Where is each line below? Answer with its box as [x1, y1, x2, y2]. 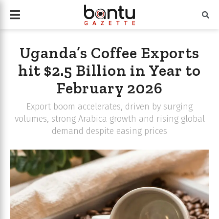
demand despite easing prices [52, 125, 167, 136]
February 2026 [56, 79, 163, 97]
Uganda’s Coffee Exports [20, 44, 199, 62]
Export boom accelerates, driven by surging [26, 101, 193, 112]
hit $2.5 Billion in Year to [18, 61, 201, 80]
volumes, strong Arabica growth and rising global [14, 113, 205, 124]
